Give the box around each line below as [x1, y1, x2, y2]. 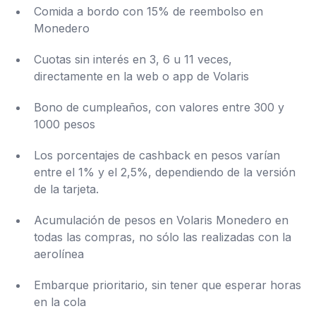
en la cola [34, 295, 86, 310]
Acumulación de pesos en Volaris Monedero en [34, 213, 288, 228]
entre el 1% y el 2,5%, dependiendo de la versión [34, 165, 296, 180]
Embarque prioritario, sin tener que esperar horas [34, 278, 301, 293]
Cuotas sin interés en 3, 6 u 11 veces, [34, 52, 232, 67]
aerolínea [34, 247, 84, 262]
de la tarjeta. [34, 182, 99, 197]
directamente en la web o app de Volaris [34, 69, 249, 84]
